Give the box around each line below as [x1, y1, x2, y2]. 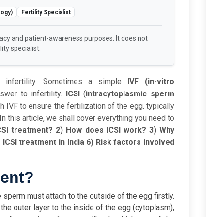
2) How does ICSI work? [56, 125, 146, 135]
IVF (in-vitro [127, 77, 175, 87]
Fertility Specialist [21, 9, 71, 16]
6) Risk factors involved [86, 138, 174, 147]
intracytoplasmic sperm [86, 89, 175, 99]
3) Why [149, 125, 175, 135]
